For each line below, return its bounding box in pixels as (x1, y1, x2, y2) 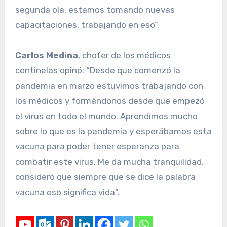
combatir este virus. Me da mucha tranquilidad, (15, 157, 204, 167)
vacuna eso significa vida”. (15, 187, 120, 198)
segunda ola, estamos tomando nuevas (15, 5, 175, 15)
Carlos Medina (15, 50, 78, 61)
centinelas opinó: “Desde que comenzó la (15, 65, 180, 76)
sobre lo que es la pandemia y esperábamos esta (15, 126, 212, 137)
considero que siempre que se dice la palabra (15, 172, 196, 182)
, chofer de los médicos (78, 50, 171, 61)
